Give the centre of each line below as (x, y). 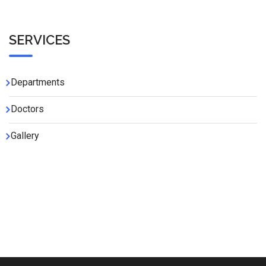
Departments (38, 82)
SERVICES (39, 39)
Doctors (27, 109)
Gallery (25, 135)
